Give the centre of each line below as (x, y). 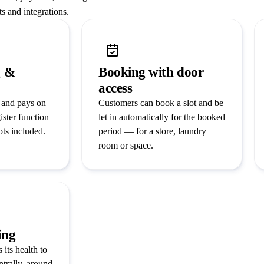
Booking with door (151, 72)
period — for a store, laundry (152, 131)
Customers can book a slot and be (161, 103)
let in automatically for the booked (162, 117)
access (115, 88)
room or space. (126, 146)
